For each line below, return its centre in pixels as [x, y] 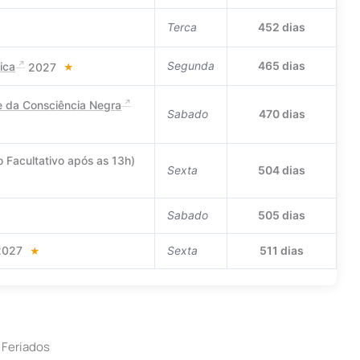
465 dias [282, 65]
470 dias [282, 113]
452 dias [282, 27]
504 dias [282, 170]
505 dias [282, 215]
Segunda [191, 65]
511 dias [282, 250]
